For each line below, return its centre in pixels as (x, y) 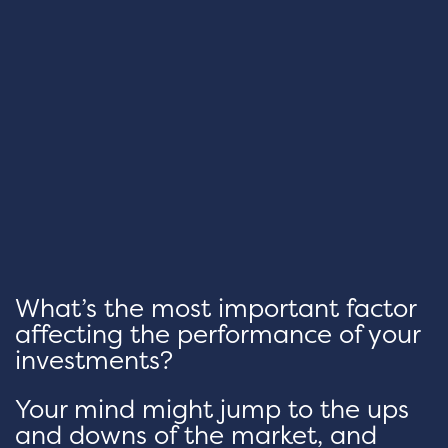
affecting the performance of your (217, 334)
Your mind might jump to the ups (212, 409)
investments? (94, 360)
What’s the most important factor (215, 308)
